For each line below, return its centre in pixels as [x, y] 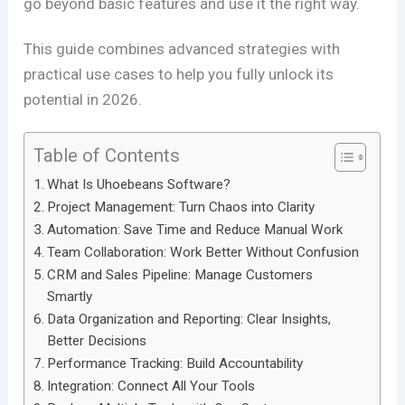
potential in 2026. [83, 100]
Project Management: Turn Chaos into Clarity [181, 207]
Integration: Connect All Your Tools [151, 386]
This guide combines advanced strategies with [182, 49]
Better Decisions [97, 340]
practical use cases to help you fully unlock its [179, 75]
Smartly [70, 296]
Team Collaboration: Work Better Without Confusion [203, 252]
